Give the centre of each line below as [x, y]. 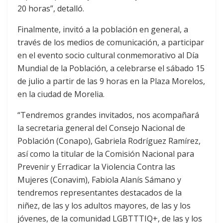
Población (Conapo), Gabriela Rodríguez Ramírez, [109, 141]
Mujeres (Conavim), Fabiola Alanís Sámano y [99, 179]
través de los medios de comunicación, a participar [111, 42]
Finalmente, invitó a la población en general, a [103, 29]
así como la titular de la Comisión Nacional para [106, 154]
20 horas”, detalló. [51, 8]
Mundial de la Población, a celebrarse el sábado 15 [111, 68]
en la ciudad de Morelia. [61, 94]
